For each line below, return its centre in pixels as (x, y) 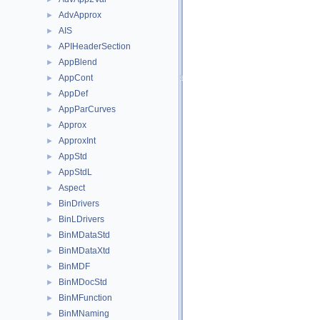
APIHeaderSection (95, 46)
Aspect (72, 188)
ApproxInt (77, 141)
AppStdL (75, 172)
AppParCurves (87, 109)
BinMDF (74, 266)
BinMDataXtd (84, 251)
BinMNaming (84, 314)
